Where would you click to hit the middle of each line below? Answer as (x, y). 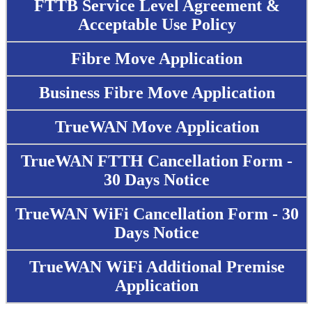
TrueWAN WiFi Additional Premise (157, 267)
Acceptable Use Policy (157, 24)
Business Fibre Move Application (157, 93)
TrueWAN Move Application (157, 127)
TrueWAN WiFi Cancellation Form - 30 (157, 214)
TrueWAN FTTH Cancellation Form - (157, 161)
